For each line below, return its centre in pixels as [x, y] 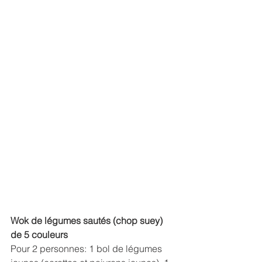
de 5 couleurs [39, 235]
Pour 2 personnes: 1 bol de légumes [87, 249]
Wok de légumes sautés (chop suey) [88, 221]
